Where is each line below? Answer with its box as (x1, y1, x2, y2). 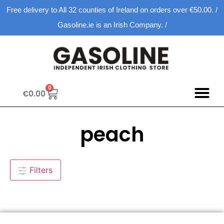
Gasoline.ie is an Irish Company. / (57, 20, 167, 29)
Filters (29, 165, 52, 175)
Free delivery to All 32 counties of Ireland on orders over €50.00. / (6, 5, 217, 14)
